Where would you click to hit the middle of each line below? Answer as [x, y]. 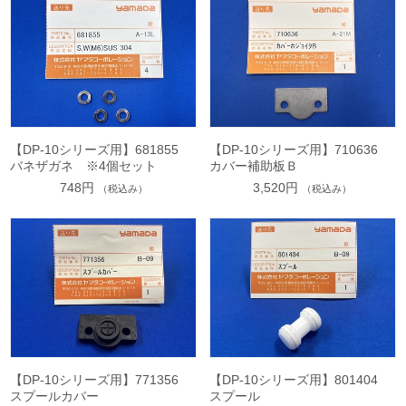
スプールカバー [55, 396]
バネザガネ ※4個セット [84, 166]
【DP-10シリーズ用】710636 [300, 150]
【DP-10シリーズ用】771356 [101, 380]
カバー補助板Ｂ [253, 166]
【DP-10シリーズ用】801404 [300, 380]
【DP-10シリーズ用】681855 [101, 150]
